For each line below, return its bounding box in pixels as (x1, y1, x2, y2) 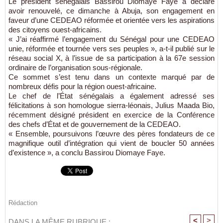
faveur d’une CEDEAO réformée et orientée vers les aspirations (8, 15, 215, 24)
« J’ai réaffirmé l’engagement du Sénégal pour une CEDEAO (8, 34, 215, 43)
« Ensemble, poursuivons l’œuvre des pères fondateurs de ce (8, 129, 215, 138)
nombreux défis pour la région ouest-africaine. (8, 82, 156, 91)
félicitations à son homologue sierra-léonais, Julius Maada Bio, (8, 101, 215, 110)
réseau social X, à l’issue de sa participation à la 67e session (8, 53, 215, 62)
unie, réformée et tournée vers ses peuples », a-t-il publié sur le (8, 44, 215, 53)
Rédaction (8, 199, 37, 207)
